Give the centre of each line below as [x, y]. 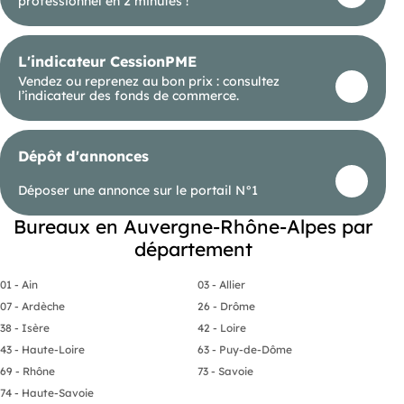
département [193, 248]
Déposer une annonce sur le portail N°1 [138, 190]
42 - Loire [222, 327]
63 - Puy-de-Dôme [245, 349]
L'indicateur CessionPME [107, 61]
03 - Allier [221, 284]
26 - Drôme [226, 306]
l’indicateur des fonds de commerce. [129, 95]
